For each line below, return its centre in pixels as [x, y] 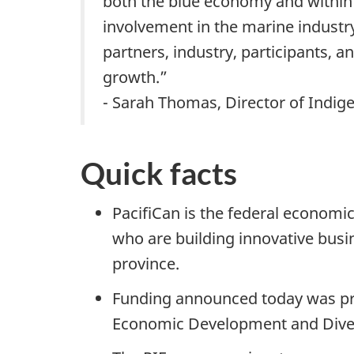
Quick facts [159, 173]
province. [146, 264]
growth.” [135, 77]
